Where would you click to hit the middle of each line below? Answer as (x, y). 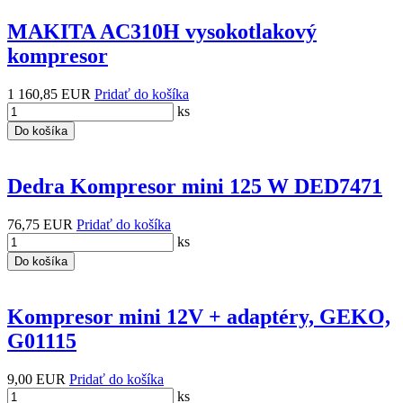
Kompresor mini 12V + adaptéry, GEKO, (199, 316)
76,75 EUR (40, 224)
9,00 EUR (36, 379)
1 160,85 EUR (49, 94)
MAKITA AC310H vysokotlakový (162, 31)
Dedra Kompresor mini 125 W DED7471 (195, 186)
